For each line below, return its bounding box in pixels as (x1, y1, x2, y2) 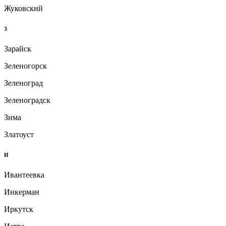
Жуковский (4, 4, 43, 13)
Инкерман (4, 188, 39, 197)
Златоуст (4, 130, 34, 139)
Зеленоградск (4, 96, 50, 105)
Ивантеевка (4, 171, 44, 180)
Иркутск (4, 205, 33, 214)
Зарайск (4, 44, 31, 53)
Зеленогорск (4, 62, 47, 71)
